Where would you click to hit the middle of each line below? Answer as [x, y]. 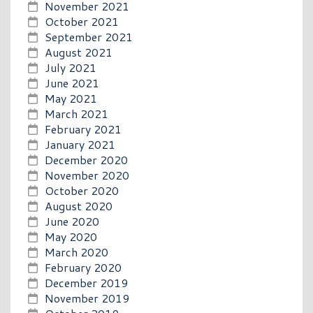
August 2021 [79, 52]
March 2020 [77, 252]
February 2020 [83, 267]
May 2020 [71, 236]
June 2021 [72, 82]
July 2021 [71, 67]
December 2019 [86, 282]
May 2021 [71, 98]
